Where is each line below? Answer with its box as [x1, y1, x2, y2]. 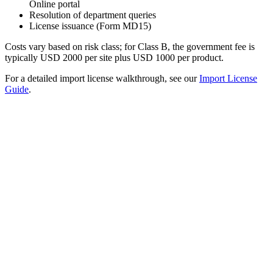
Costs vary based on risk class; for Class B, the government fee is [5, 41, 255, 52]
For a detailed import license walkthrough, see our [5, 73, 199, 84]
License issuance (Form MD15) [29, 21, 151, 32]
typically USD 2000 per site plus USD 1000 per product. [5, 52, 224, 63]
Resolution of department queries [29, 10, 156, 21]
